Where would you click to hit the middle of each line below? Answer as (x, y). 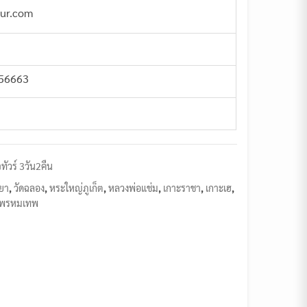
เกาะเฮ (219, 187)
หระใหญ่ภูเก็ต (77, 187)
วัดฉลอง (29, 187)
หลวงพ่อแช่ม (134, 187)
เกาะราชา (182, 187)
